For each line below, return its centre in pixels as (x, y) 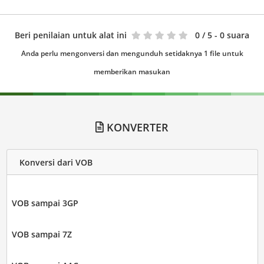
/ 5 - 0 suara (226, 35)
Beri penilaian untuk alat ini (71, 35)
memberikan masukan (132, 72)
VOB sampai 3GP (45, 203)
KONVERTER (136, 128)
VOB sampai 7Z (42, 235)
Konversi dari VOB (56, 162)
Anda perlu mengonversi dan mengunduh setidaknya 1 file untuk (132, 54)
